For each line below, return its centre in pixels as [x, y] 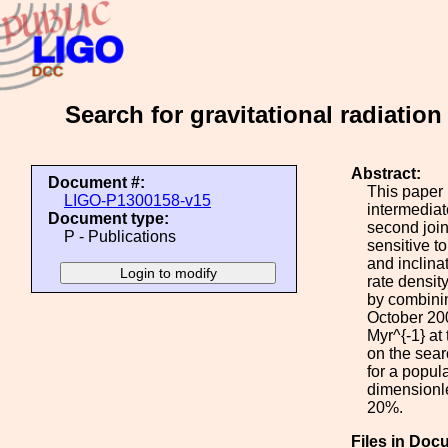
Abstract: [386, 173]
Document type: [108, 218]
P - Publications [120, 236]
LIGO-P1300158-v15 [137, 200]
